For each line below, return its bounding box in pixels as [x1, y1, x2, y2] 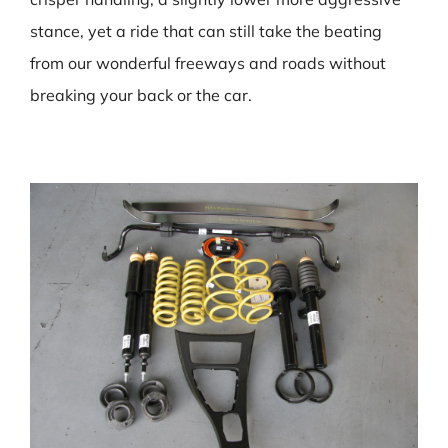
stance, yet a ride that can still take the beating [30, 21, 382, 41]
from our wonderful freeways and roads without [30, 53, 386, 73]
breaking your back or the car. [30, 85, 252, 105]
